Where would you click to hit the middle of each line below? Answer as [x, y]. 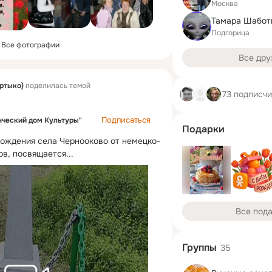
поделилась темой [57, 85]
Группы [199, 247]
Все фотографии [30, 45]
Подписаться [126, 120]
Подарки [203, 129]
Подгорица [230, 32]
